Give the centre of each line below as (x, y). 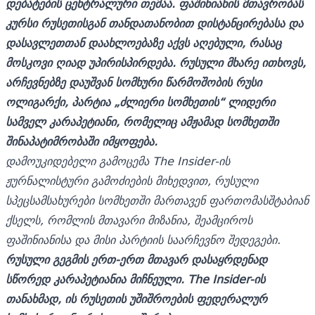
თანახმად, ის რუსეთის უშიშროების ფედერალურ (136, 298)
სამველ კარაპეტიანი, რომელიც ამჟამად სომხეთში (142, 121)
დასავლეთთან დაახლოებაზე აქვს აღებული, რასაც (143, 43)
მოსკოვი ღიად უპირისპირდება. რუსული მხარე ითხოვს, (156, 62)
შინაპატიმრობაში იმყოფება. (82, 141)
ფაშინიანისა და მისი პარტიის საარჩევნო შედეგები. (143, 239)
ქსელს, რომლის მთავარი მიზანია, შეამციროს (129, 220)
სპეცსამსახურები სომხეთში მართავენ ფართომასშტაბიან (157, 200)
